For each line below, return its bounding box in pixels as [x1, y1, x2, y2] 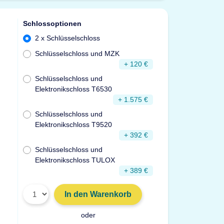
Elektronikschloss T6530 [35, 84, 112, 93]
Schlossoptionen [23, 19, 84, 27]
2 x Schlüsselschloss [35, 34, 100, 42]
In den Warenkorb [64, 189, 132, 198]
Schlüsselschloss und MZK [35, 49, 120, 57]
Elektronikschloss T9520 [35, 120, 112, 128]
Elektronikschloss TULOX [35, 155, 115, 164]
